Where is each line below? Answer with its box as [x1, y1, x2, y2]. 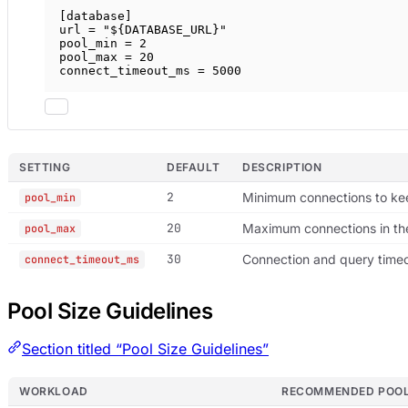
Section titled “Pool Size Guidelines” [22, 339, 269, 358]
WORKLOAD [19, 383, 88, 398]
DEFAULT [167, 159, 220, 174]
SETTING [19, 159, 71, 174]
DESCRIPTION [242, 159, 322, 174]
